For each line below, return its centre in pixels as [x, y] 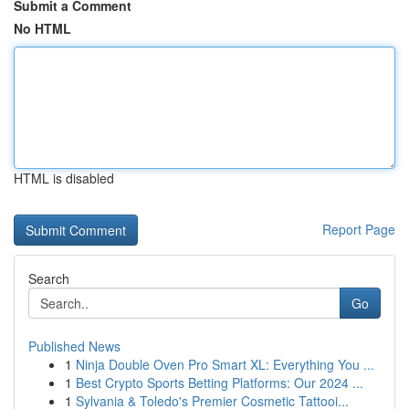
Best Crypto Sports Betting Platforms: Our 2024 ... [220, 383]
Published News [74, 346]
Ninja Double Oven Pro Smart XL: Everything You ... [225, 364]
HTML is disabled [64, 178]
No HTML [42, 28]
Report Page [359, 229]
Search [49, 278]
